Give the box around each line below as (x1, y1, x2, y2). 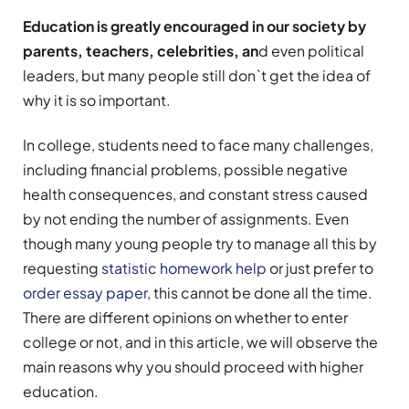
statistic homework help (101, 258, 267, 278)
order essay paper (23, 283, 147, 303)
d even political (258, 41, 364, 60)
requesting (23, 258, 101, 278)
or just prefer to (267, 258, 373, 278)
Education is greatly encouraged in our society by (23, 16, 366, 36)
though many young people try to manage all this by (23, 234, 377, 254)
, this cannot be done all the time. (147, 283, 372, 303)
